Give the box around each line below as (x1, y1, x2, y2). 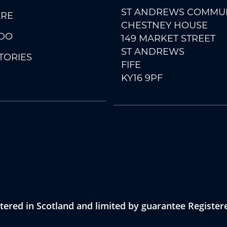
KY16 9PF (121, 72, 163, 84)
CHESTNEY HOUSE (121, 19, 208, 31)
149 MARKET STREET (121, 32, 215, 44)
